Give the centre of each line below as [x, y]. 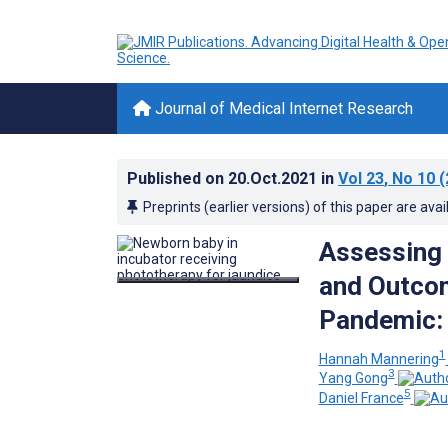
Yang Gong [353, 378]
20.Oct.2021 [274, 178]
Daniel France [361, 397]
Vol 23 [361, 178]
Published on [177, 178]
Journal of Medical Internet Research [282, 108]
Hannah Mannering [378, 358]
